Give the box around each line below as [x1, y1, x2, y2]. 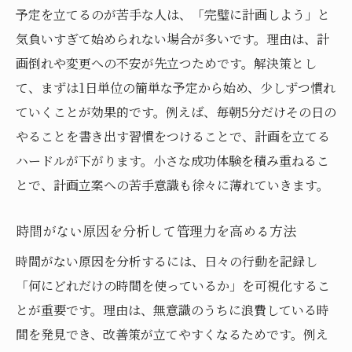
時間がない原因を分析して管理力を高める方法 [16, 220, 296, 240]
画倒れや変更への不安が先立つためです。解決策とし [16, 53, 317, 72]
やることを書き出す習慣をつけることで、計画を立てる [16, 126, 330, 145]
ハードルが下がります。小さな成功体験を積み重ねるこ [16, 151, 329, 170]
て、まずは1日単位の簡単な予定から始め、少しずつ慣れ [16, 78, 335, 97]
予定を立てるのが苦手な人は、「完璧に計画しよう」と [16, 5, 330, 24]
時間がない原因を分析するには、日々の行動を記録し [16, 251, 317, 270]
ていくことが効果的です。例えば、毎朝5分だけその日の [16, 102, 336, 121]
